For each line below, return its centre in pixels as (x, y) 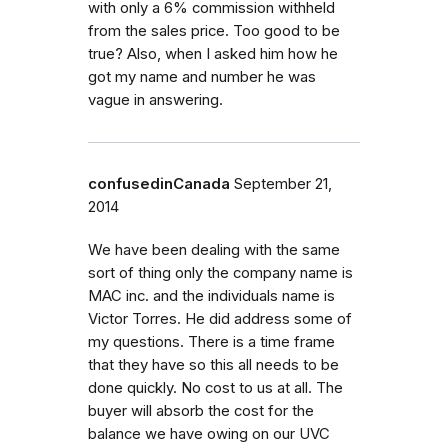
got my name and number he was (202, 76)
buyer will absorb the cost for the (201, 410)
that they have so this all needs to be (213, 364)
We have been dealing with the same (214, 249)
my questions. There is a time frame (211, 341)
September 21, (283, 183)
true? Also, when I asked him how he (213, 53)
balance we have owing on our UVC (209, 433)
